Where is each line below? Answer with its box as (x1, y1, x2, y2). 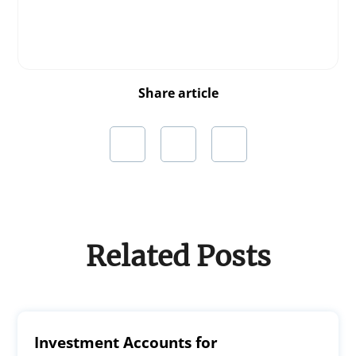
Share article (137, 84, 219, 103)
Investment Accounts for (34, 332, 219, 354)
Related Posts (85, 238, 271, 275)
